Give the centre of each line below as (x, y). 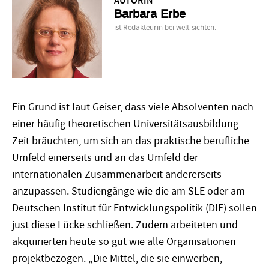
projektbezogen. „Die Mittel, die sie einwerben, (117, 259)
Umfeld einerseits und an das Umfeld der (105, 158)
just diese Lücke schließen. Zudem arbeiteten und (125, 225)
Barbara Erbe (150, 14)
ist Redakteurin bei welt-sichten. (165, 28)
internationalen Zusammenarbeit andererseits (117, 175)
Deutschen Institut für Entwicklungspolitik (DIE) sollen (134, 208)
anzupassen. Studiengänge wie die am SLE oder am (128, 192)
